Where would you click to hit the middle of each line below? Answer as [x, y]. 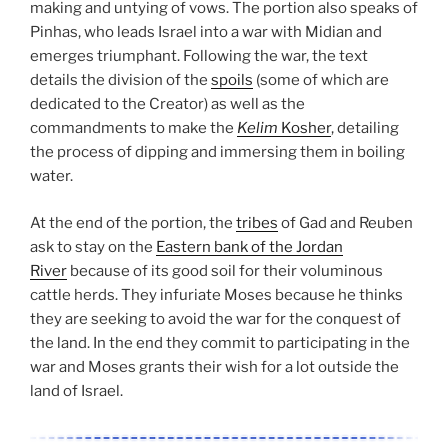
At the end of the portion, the [133, 222]
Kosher [304, 128]
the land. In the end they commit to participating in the [220, 342]
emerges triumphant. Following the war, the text [199, 56]
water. [51, 176]
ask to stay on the [93, 246]
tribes [257, 222]
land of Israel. [76, 390]
